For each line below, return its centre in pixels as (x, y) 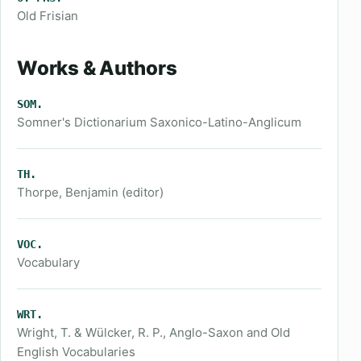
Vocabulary (48, 262)
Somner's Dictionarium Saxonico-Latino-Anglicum (159, 122)
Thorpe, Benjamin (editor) (90, 192)
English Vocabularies (76, 352)
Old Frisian (48, 16)
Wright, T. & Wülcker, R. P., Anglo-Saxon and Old (154, 332)
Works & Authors (97, 68)
